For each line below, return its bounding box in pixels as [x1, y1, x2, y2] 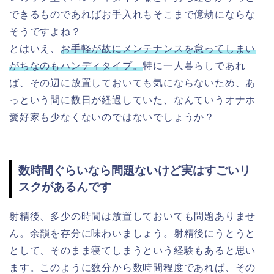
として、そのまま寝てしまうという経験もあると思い [9, 245, 256, 256]
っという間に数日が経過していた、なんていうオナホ [9, 95, 256, 106]
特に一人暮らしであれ [143, 61, 246, 72]
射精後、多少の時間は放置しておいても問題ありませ [9, 210, 256, 221]
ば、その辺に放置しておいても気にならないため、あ [9, 78, 256, 89]
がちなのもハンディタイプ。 [9, 61, 143, 72]
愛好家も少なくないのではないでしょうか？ [9, 112, 215, 123]
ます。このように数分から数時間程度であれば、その [9, 262, 256, 273]
